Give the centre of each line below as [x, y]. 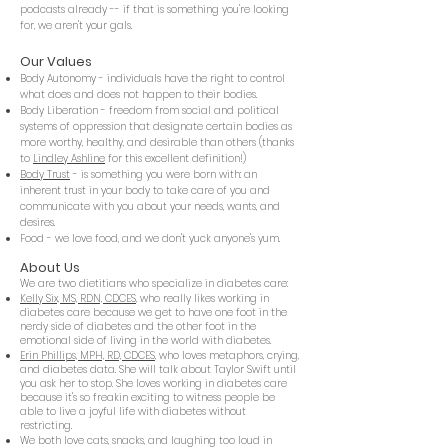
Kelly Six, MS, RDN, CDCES [78, 298]
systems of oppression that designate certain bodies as [156, 126]
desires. [40, 222]
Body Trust [45, 174]
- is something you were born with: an [163, 174]
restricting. [46, 425]
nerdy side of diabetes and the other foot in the [138, 326]
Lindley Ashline [69, 158]
